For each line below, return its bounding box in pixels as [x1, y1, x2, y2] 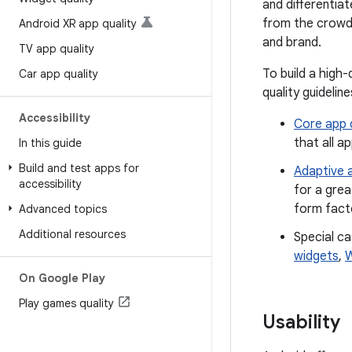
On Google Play [19, 271, 105, 285]
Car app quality [19, 67, 98, 81]
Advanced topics [19, 202, 107, 216]
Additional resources [19, 227, 126, 241]
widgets [294, 248, 339, 264]
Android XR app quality [19, 16, 137, 31]
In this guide [19, 136, 82, 150]
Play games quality [19, 296, 114, 310]
